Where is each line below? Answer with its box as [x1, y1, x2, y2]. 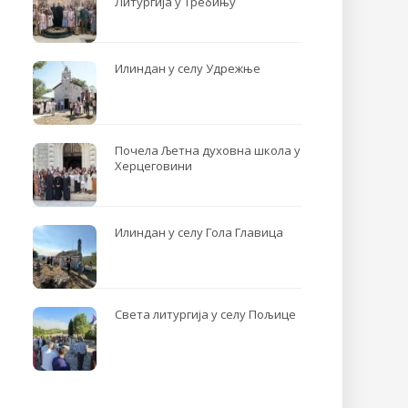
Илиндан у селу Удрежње [115, 60, 261, 76]
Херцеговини [115, 158, 193, 174]
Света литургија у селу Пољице [115, 306, 297, 322]
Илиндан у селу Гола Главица [115, 224, 284, 240]
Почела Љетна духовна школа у [115, 142, 301, 158]
